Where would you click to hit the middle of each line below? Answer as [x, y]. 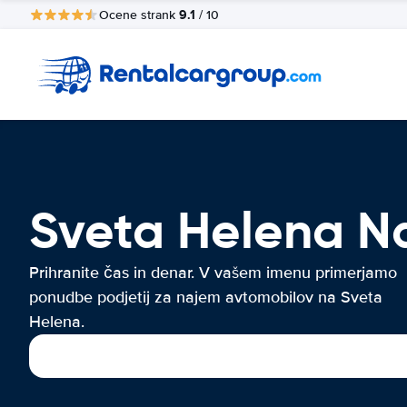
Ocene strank [139, 15]
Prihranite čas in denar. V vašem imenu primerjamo [213, 273]
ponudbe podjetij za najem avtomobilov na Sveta [206, 297]
